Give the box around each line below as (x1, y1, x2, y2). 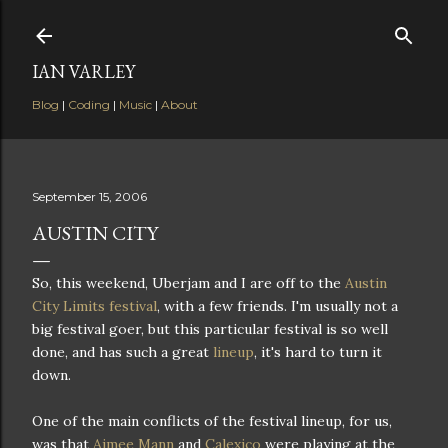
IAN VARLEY (32, 60, 135, 83)
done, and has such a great (32, 343, 213, 361)
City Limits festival (32, 297, 157, 315)
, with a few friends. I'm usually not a (157, 297, 398, 315)
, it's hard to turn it (254, 343, 382, 361)
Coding (68, 97, 110, 112)
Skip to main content (142, 12, 306, 38)
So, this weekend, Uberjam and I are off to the (32, 274, 345, 292)
